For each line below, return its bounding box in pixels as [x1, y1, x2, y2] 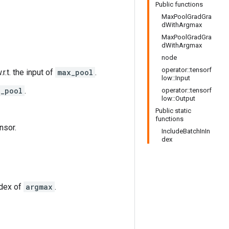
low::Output [162, 95, 195, 102]
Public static [155, 107, 191, 114]
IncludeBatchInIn [162, 127, 210, 135]
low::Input [162, 74, 190, 82]
